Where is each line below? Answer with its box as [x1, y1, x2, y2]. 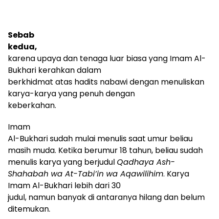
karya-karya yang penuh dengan [8, 88, 135, 99]
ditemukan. [8, 203, 52, 215]
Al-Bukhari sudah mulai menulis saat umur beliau [8, 132, 193, 144]
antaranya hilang [96, 191, 164, 203]
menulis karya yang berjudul [8, 156, 115, 168]
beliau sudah [153, 144, 203, 156]
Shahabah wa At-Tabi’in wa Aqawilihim [8, 168, 163, 179]
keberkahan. [8, 99, 58, 111]
